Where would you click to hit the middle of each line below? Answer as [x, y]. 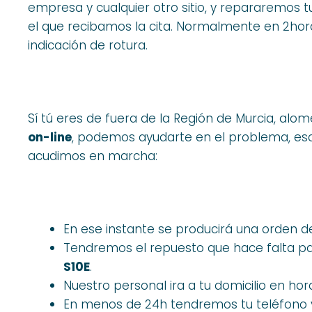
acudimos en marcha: [93, 156]
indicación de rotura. [88, 46]
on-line [50, 138]
